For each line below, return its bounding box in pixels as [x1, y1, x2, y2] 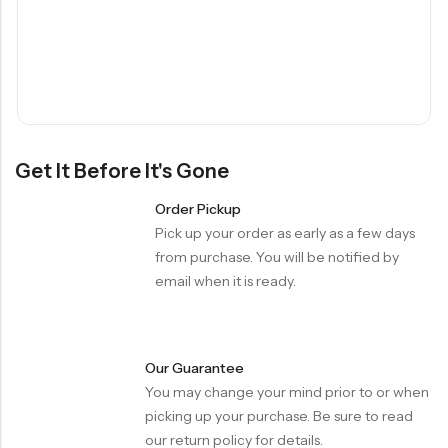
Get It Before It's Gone [15, 158, 229, 183]
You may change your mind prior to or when [144, 382, 429, 401]
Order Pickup [155, 199, 242, 218]
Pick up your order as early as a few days [155, 223, 416, 242]
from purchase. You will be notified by [155, 247, 400, 266]
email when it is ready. [155, 271, 297, 290]
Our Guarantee [144, 358, 244, 377]
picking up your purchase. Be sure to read [144, 406, 413, 425]
